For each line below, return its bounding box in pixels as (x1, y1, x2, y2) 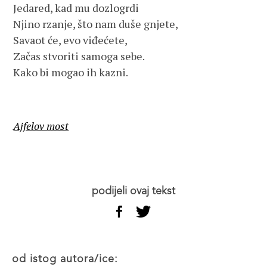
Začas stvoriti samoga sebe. (13, 49, 145, 63)
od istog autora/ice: (19, 254, 118, 265)
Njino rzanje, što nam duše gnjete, (13, 17, 179, 31)
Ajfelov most (13, 119, 69, 133)
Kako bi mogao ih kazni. (13, 65, 129, 79)
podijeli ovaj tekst (98, 186, 175, 197)
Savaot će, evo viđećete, (13, 33, 128, 47)
